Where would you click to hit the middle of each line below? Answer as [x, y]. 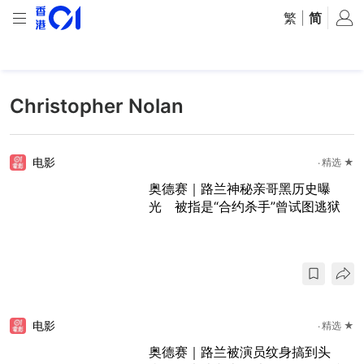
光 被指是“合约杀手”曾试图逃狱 [245, 206]
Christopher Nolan [97, 106]
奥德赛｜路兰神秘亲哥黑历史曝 [240, 188]
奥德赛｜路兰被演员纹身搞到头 [240, 352]
